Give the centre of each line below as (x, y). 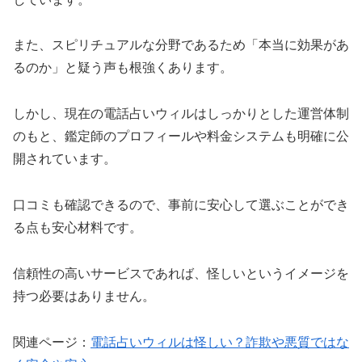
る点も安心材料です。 (78, 227)
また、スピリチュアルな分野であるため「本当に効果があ (181, 45)
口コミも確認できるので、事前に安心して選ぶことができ (181, 204)
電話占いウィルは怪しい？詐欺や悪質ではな (220, 342)
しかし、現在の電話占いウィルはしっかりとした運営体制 (181, 114)
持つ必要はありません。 (84, 296)
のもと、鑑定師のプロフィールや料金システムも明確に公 (181, 137)
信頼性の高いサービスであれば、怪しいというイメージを (181, 273)
